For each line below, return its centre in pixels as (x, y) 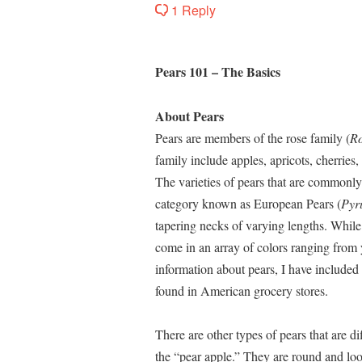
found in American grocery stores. (242, 290)
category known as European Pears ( (248, 203)
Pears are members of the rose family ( (253, 137)
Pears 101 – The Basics (218, 72)
